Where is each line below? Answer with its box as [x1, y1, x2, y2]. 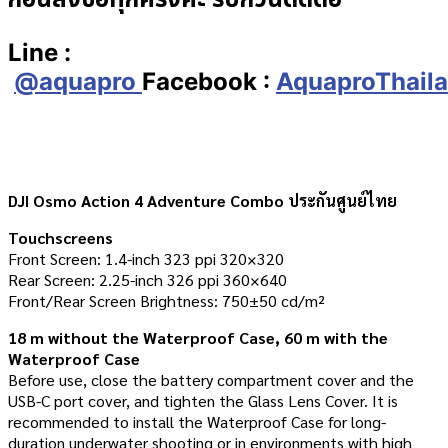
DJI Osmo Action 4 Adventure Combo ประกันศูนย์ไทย [8, 190, 397, 212]
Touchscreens [8, 227, 113, 249]
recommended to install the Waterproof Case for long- [8, 411, 386, 433]
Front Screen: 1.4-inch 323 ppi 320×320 [8, 248, 284, 270]
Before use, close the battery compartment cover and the [8, 369, 414, 391]
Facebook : [142, 67, 276, 97]
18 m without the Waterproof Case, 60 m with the [8, 327, 388, 349]
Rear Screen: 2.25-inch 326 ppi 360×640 [8, 269, 287, 291]
